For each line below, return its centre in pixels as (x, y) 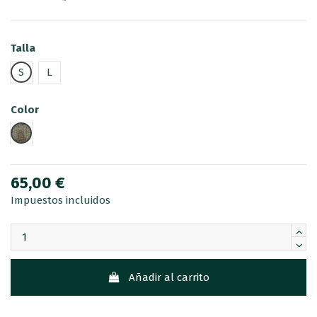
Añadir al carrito (169, 278)
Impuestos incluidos (60, 200)
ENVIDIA (40, 133)
